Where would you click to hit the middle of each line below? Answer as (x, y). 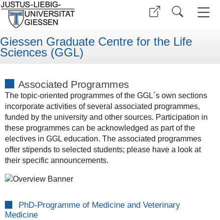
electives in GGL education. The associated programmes (103, 138)
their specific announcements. (57, 160)
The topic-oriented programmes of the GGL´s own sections (106, 95)
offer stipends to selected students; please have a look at (103, 149)
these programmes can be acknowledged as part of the (100, 128)
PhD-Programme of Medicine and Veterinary (99, 205)
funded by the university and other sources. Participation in (106, 117)
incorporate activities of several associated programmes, (102, 106)
